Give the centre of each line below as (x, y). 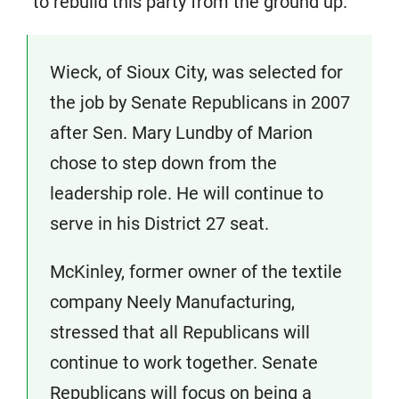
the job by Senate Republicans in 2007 (200, 102)
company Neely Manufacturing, (172, 302)
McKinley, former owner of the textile (196, 272)
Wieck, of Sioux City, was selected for (196, 72)
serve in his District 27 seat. (159, 224)
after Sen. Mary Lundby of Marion (181, 133)
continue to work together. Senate (184, 362)
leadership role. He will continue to (187, 193)
